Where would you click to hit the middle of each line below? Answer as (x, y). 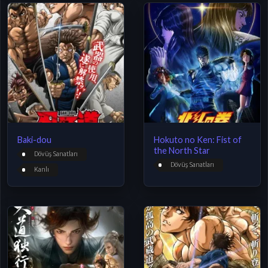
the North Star (182, 150)
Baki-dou (35, 139)
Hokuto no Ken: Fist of (198, 139)
